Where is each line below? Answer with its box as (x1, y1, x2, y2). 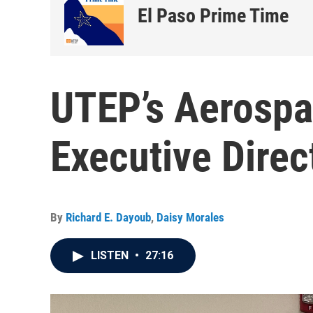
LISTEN (91, 249, 131, 262)
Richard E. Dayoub (66, 210, 151, 224)
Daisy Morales (156, 210, 224, 224)
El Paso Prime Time (138, 4, 289, 27)
